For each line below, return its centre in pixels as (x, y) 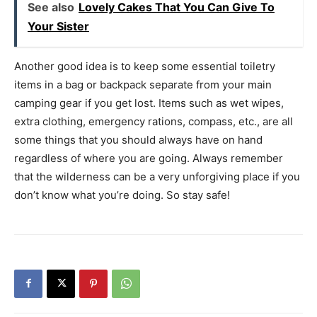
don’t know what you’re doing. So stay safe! (122, 195)
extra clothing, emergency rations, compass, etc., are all (154, 121)
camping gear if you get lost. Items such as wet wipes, (149, 103)
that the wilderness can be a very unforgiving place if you (157, 176)
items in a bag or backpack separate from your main (143, 84)
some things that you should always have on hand (138, 139)
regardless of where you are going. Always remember (149, 158)
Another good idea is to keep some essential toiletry (145, 66)
